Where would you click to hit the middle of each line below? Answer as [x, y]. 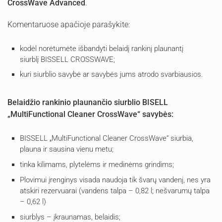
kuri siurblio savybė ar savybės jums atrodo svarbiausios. [111, 75]
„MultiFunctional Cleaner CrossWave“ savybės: [90, 114]
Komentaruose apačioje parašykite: [69, 24]
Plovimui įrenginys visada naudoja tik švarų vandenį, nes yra [115, 180]
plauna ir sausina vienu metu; [67, 149]
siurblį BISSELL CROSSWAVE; [67, 59]
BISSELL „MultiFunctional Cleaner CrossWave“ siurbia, [107, 139]
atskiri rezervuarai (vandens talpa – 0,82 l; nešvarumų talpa [115, 191]
